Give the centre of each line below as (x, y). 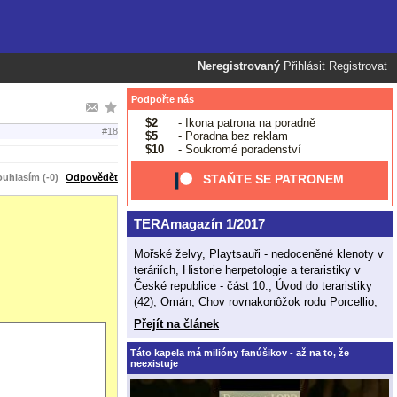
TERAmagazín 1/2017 (199, 224)
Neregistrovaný (239, 66)
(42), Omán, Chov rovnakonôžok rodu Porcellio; (256, 301)
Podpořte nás (163, 99)
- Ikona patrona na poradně (245, 122)
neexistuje (154, 363)
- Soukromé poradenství (237, 149)
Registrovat (358, 66)
